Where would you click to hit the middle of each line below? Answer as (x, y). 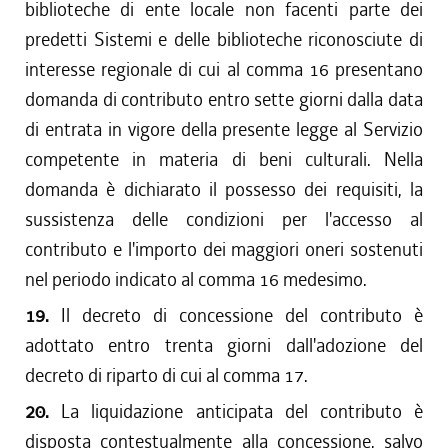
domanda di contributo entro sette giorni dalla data (224, 99)
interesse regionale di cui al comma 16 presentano (224, 69)
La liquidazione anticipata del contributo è (242, 411)
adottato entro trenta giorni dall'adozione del (224, 345)
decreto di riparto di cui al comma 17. (166, 375)
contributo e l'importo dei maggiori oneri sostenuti (224, 249)
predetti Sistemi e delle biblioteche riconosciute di (224, 39)
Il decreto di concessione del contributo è (242, 315)
